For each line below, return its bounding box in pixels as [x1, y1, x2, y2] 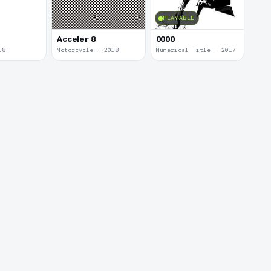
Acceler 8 [57, 34, 96, 44]
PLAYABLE [163, 14, 195, 22]
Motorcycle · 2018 [57, 46, 119, 54]
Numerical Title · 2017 [155, 46, 236, 54]
